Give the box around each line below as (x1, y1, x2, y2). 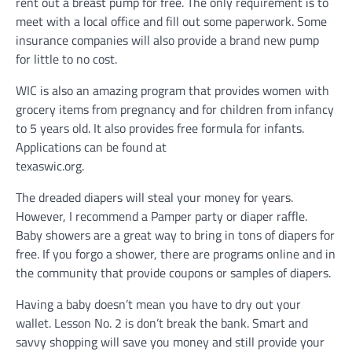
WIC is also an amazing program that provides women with (16, 81, 329, 100)
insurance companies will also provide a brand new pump (16, 31, 319, 49)
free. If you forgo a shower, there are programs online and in (16, 244, 335, 263)
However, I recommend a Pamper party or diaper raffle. (16, 207, 307, 225)
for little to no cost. (16, 49, 120, 68)
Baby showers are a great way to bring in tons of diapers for (16, 225, 335, 244)
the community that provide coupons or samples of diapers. (16, 263, 331, 282)
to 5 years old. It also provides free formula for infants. (16, 119, 304, 137)
